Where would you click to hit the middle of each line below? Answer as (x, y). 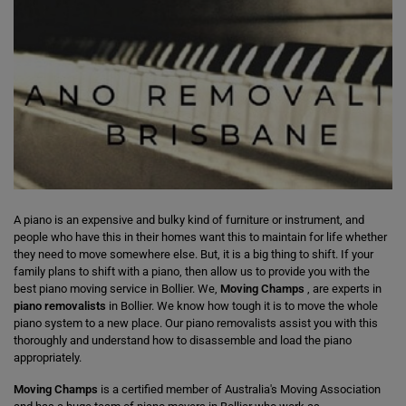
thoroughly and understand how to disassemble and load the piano (183, 340)
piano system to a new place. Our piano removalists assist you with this (196, 323)
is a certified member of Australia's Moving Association (239, 389)
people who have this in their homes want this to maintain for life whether (200, 237)
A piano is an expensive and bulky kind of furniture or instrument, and (189, 220)
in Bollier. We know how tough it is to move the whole (242, 306)
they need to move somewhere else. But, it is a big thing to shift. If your (193, 254)
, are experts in (343, 289)
